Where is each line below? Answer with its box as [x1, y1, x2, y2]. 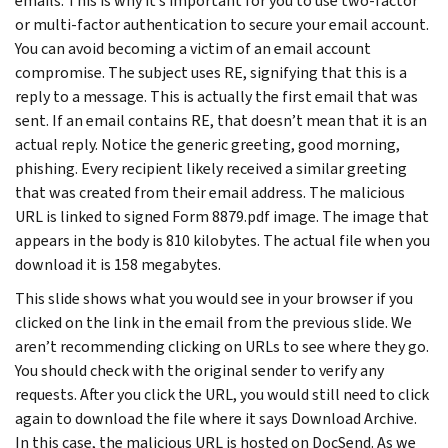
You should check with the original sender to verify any [15, 359, 384, 381]
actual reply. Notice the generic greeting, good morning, [15, 133, 400, 155]
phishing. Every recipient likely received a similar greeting [15, 157, 407, 179]
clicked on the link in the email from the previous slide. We [15, 311, 412, 333]
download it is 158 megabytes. [15, 253, 221, 275]
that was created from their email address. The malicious [15, 181, 405, 203]
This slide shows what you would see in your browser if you [15, 287, 413, 309]
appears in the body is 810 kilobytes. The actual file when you [15, 229, 430, 251]
